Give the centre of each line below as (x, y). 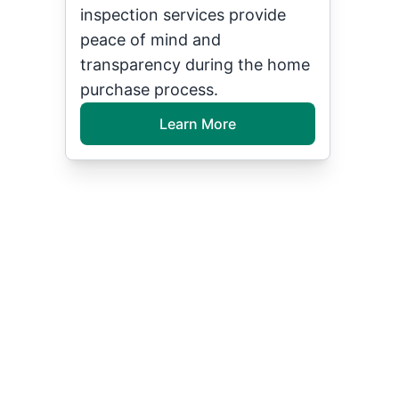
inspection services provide (183, 15)
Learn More (197, 124)
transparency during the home (195, 65)
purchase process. (150, 90)
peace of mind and (151, 40)
